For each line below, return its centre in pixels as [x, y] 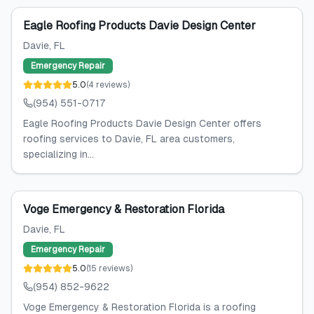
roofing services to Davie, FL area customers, [129, 139]
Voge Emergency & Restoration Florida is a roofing [139, 307]
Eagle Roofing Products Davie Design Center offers [142, 123]
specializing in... [59, 154]
